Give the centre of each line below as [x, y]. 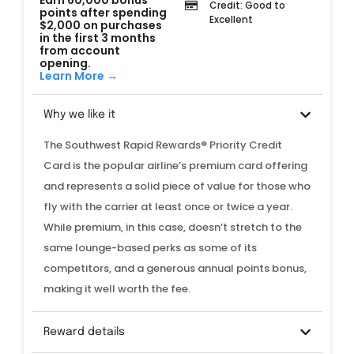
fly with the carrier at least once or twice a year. [168, 207]
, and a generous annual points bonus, [208, 269]
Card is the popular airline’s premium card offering [175, 166]
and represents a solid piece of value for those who [177, 186]
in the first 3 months [98, 38]
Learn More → [79, 76]
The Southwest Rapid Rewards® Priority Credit [163, 145]
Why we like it [79, 115]
